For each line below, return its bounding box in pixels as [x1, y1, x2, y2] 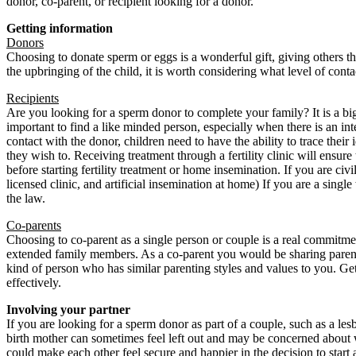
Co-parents [6, 218, 61, 232]
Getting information [6, 21, 113, 35]
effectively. [6, 275, 61, 289]
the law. [6, 191, 45, 205]
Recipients [6, 91, 59, 105]
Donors [6, 35, 44, 49]
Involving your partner [6, 302, 130, 316]
